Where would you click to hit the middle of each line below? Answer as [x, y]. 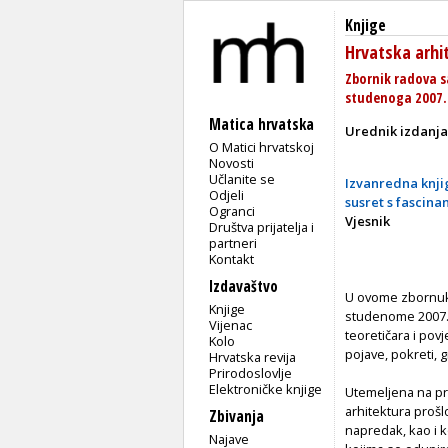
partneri [233, 242]
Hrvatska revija [253, 356]
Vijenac [231, 324]
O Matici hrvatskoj [262, 146]
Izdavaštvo [243, 286]
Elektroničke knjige [266, 388]
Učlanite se [242, 178]
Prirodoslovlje [251, 372]
